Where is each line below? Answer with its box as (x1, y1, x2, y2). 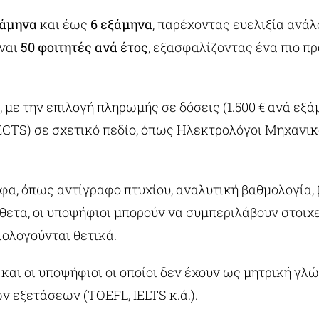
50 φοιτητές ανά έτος (20, 38, 148, 56)
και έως (36, 16, 90, 33)
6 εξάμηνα (90, 16, 152, 33)
